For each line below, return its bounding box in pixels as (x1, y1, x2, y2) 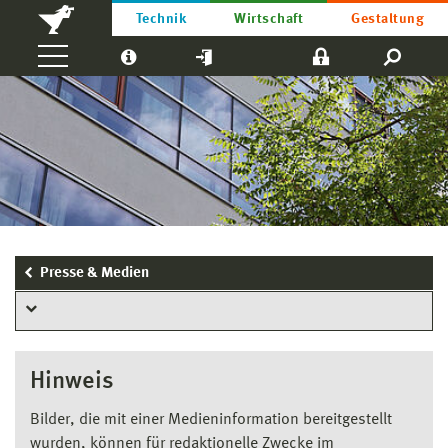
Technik (136, 12, 187, 26)
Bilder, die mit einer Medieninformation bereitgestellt (30, 411, 392, 428)
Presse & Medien (40, 266, 149, 281)
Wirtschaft (234, 12, 304, 26)
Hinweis (30, 369, 114, 394)
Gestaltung (351, 12, 424, 26)
